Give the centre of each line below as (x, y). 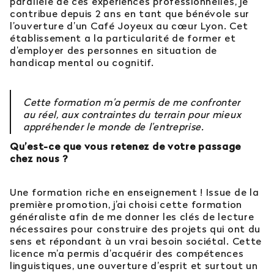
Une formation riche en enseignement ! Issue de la (135, 192)
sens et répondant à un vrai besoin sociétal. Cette (136, 241)
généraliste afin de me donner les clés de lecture (132, 217)
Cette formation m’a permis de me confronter (132, 102)
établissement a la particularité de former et (123, 38)
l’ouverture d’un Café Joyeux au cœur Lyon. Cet (129, 26)
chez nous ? (39, 159)
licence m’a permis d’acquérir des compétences (127, 254)
